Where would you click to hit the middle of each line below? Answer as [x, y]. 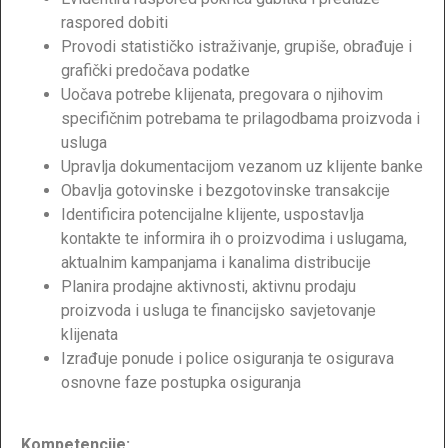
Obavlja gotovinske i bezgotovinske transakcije [225, 190]
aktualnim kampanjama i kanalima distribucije [216, 262]
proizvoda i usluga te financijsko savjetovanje [218, 310]
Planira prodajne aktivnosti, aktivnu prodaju [208, 286]
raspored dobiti [114, 22]
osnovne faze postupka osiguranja [181, 382]
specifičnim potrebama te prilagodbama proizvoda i [240, 118]
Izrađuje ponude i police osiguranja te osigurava [227, 358]
